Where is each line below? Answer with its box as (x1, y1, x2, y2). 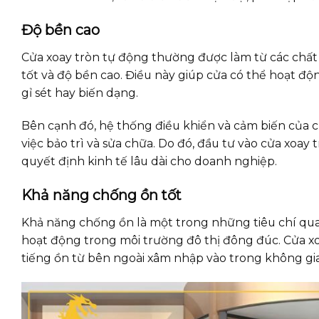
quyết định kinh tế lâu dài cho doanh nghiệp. (21, 154, 277, 168)
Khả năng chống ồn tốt (21, 187, 182, 204)
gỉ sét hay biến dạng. (21, 86, 138, 100)
